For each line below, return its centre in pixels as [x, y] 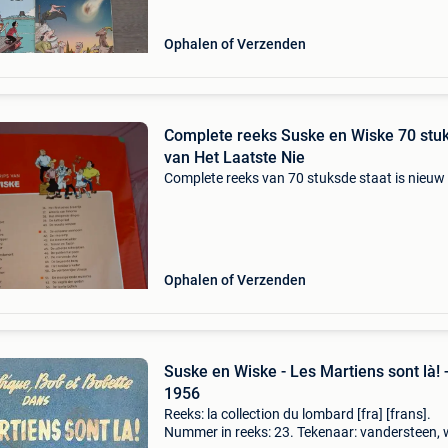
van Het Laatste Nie [234, 157]
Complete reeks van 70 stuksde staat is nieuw [304, 178]
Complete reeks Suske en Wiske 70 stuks [257, 135]
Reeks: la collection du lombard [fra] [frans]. [297, 414]
